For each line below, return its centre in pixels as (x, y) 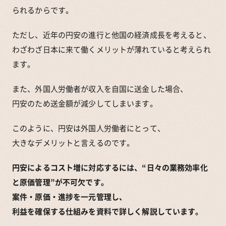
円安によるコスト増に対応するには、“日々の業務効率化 (110, 167)
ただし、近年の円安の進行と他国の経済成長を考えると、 (111, 35)
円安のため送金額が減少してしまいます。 (85, 103)
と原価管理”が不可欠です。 (60, 182)
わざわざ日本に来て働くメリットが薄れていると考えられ (111, 49)
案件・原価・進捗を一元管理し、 (70, 196)
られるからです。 (43, 10)
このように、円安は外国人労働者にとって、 (89, 128)
